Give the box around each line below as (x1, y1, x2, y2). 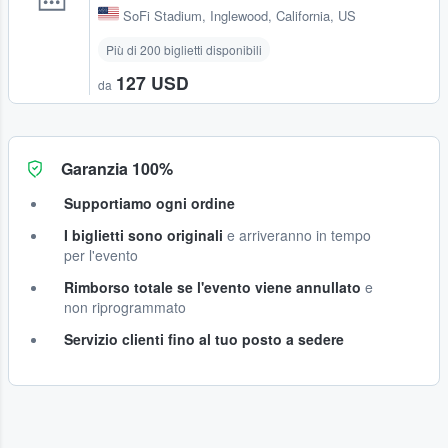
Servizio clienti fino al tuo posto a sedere (64, 328, 344, 349)
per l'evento (64, 244, 138, 265)
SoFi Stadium (123, 5, 202, 25)
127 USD (116, 69, 189, 95)
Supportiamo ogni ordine (64, 192, 235, 213)
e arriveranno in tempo (223, 224, 371, 245)
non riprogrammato (64, 296, 186, 317)
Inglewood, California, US (210, 5, 356, 25)
